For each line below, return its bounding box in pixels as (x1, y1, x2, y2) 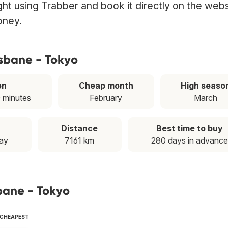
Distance (61, 123, 98, 134)
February (90, 93, 123, 103)
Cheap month (78, 80, 133, 91)
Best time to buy (156, 123, 223, 134)
